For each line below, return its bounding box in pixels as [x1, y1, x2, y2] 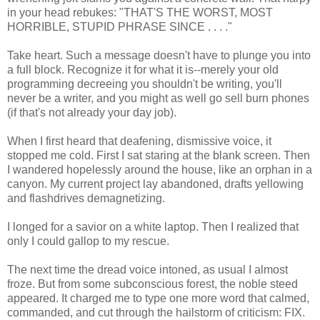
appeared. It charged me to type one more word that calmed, [7, 292, 309, 305]
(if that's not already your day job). [7, 106, 176, 119]
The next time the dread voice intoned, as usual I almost [7, 264, 288, 276]
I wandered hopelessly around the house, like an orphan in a [7, 164, 312, 176]
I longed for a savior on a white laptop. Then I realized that [7, 221, 299, 234]
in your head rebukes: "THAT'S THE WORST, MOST [7, 6, 273, 19]
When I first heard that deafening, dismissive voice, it [7, 135, 271, 148]
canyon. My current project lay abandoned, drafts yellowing [7, 178, 304, 191]
